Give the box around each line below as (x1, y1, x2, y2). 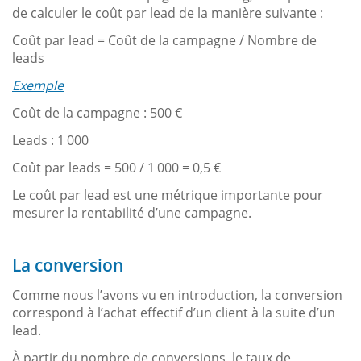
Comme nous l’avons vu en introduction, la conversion (12, 285, 342, 304)
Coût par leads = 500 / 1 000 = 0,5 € (12, 158, 221, 176)
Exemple (12, 76, 64, 94)
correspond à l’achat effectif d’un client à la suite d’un (12, 303, 335, 322)
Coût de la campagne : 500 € (12, 103, 182, 122)
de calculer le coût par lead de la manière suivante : (12, 3, 323, 22)
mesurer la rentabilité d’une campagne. (12, 203, 255, 222)
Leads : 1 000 (12, 131, 89, 149)
